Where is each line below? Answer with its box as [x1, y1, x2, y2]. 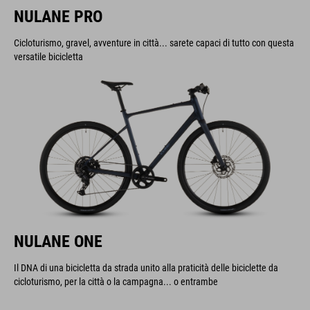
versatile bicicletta [14, 51, 83, 62]
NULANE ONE [14, 232, 102, 251]
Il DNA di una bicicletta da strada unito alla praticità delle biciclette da [14, 262, 278, 273]
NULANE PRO [14, 7, 102, 26]
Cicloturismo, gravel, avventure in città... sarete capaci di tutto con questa [14, 37, 294, 48]
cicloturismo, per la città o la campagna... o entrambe [14, 276, 218, 287]
